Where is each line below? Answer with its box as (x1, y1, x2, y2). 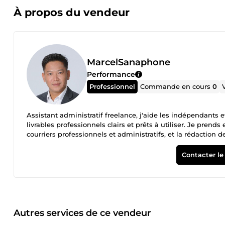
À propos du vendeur (14, 6, 130, 19)
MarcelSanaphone (87, 56, 170, 68)
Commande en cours (140, 82, 213, 90)
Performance (87, 69, 135, 79)
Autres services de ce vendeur (14, 207, 151, 218)
